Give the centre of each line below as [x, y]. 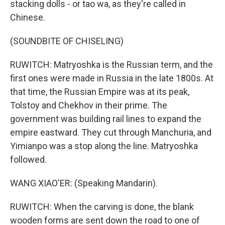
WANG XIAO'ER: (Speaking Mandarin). [84, 183]
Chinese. [28, 17]
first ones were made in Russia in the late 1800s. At [112, 78]
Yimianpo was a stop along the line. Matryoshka [104, 146]
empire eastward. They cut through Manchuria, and [111, 132]
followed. [28, 159]
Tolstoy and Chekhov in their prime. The [89, 105]
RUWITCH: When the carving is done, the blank [102, 207]
